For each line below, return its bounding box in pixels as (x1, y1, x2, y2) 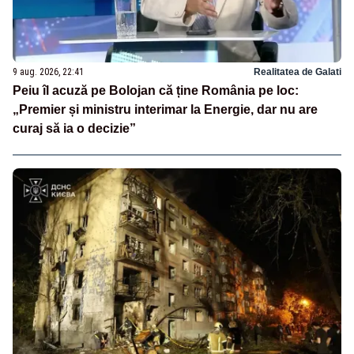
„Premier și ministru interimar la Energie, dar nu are (13, 103, 318, 117)
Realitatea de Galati (254, 66, 341, 78)
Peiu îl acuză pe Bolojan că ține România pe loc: (13, 84, 299, 98)
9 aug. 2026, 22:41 (13, 66, 84, 78)
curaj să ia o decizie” (13, 122, 136, 136)
